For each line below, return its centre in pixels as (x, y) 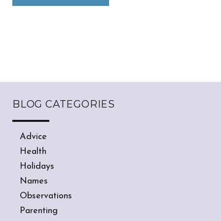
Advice (33, 137)
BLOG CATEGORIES (64, 104)
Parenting (39, 211)
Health (33, 151)
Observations (46, 196)
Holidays (37, 166)
